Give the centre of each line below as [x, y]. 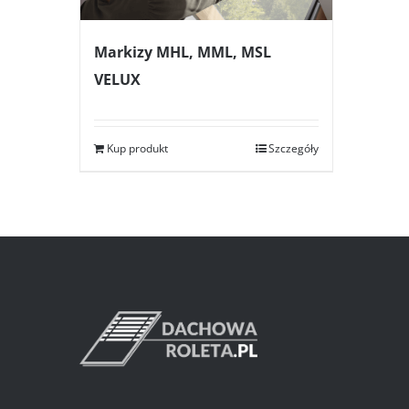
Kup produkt [137, 149]
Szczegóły [293, 149]
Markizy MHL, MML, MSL [183, 52]
